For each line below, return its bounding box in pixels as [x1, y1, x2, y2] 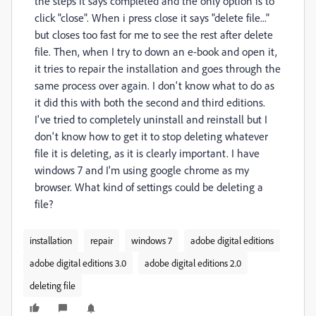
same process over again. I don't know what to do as [35, 78, 274, 92]
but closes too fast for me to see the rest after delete [35, 28, 273, 42]
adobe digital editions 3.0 [30, 257, 126, 269]
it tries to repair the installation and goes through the [35, 61, 281, 75]
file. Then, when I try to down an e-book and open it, [35, 44, 277, 59]
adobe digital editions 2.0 [145, 257, 241, 269]
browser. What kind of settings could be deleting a [35, 180, 263, 194]
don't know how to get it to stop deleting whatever [35, 129, 268, 143]
